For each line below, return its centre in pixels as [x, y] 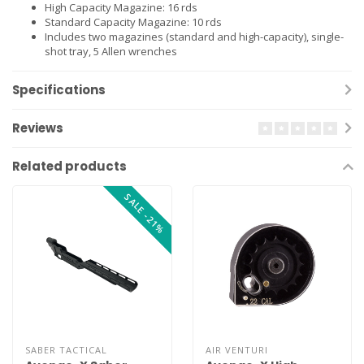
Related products [69, 166]
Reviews [38, 128]
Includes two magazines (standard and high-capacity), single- [194, 36]
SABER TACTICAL [66, 350]
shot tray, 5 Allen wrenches [111, 51]
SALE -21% [144, 213]
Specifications [59, 89]
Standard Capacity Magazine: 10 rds [133, 22]
